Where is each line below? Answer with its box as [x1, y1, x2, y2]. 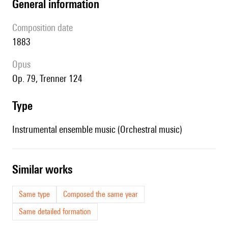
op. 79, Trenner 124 [18, 73, 82, 84]
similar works [18, 162, 72, 177]
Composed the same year [63, 189, 138, 199]
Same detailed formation [19, 207, 91, 217]
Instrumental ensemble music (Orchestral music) [12, 124, 182, 135]
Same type [19, 189, 50, 199]
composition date [17, 22, 73, 34]
